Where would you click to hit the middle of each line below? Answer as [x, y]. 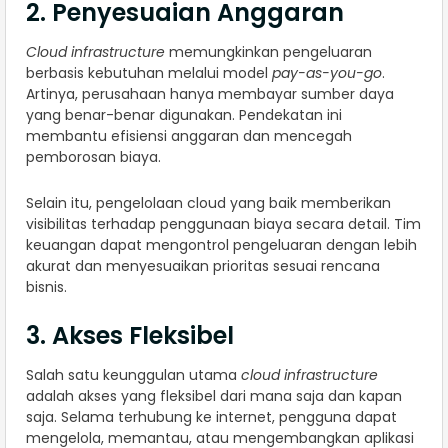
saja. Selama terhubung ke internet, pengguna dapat [211, 417]
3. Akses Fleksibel [130, 336]
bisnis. [46, 287]
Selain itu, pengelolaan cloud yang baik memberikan [208, 203]
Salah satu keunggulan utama [133, 375]
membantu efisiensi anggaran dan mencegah [189, 136]
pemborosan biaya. [93, 157]
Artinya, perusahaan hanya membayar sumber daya [210, 94]
